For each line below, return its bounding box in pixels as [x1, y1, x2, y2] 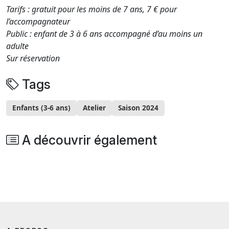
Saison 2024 [118, 103, 158, 113]
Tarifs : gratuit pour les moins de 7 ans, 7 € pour [6, 3, 177, 15]
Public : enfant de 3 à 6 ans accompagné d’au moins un [6, 28, 202, 39]
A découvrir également [19, 132, 157, 148]
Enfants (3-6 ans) [12, 103, 71, 113]
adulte [6, 40, 29, 52]
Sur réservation [6, 52, 60, 64]
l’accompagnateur [6, 15, 70, 27]
